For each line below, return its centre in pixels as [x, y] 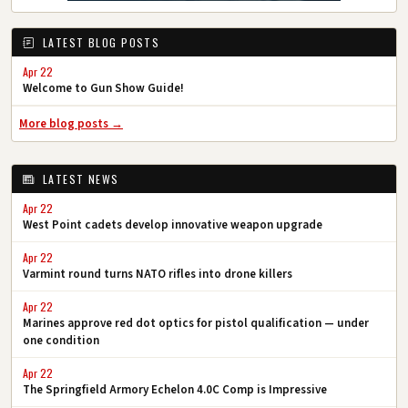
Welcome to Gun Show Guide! [103, 89]
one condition [61, 341]
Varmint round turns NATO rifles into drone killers [158, 274]
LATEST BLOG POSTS [99, 42]
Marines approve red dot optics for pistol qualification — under [196, 323]
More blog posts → [71, 124]
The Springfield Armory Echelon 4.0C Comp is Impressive [175, 390]
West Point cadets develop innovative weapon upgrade [173, 225]
